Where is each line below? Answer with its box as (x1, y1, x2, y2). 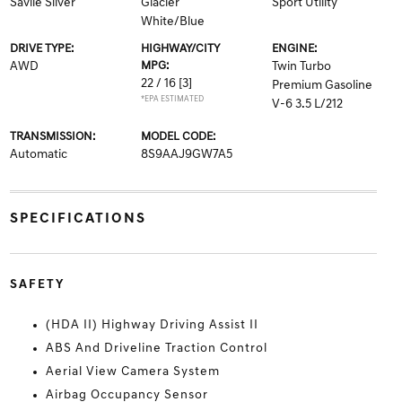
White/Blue (140, 15, 205, 29)
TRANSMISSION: (9, 131, 95, 143)
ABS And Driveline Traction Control (45, 342, 267, 355)
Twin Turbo (272, 60, 332, 74)
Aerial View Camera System (45, 365, 220, 379)
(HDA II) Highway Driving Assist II (45, 319, 258, 332)
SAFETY (9, 278, 65, 292)
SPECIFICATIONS (9, 212, 146, 226)
